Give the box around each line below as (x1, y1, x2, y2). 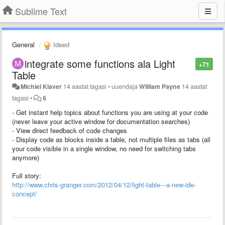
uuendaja (111, 81, 140, 91)
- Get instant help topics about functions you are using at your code (12, 107, 208, 117)
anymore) (12, 152, 39, 162)
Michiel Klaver (21, 81, 62, 91)
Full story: (12, 170, 41, 180)
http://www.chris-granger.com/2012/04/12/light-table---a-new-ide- (12, 179, 196, 189)
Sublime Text (15, 5, 67, 18)
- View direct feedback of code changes (12, 125, 127, 135)
